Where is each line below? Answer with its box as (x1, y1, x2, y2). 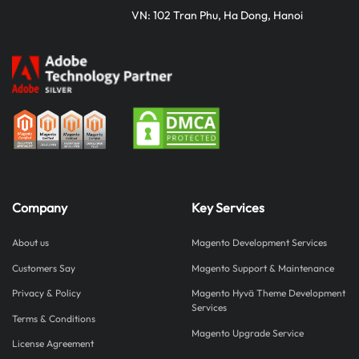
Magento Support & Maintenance (192, 261, 334, 274)
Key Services (192, 200, 264, 216)
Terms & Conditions (12, 312, 95, 325)
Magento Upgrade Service (192, 326, 304, 339)
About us (12, 236, 49, 249)
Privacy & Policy (12, 287, 81, 300)
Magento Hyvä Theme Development (192, 287, 345, 300)
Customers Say (12, 261, 75, 274)
